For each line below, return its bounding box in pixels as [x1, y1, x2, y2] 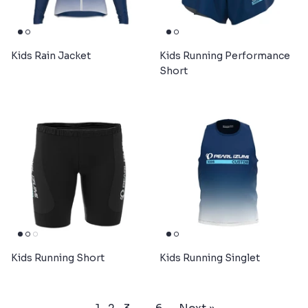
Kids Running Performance [159, 49, 290, 62]
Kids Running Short [11, 251, 104, 264]
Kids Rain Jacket [11, 49, 91, 62]
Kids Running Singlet [159, 251, 260, 264]
